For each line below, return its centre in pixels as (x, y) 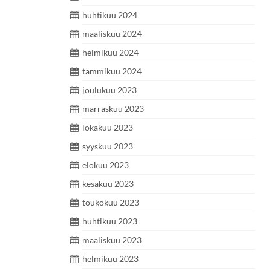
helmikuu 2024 (110, 52)
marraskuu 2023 (113, 109)
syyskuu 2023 (108, 146)
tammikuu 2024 (112, 71)
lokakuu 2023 (108, 127)
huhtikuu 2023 (110, 221)
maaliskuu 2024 (112, 34)
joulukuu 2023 (109, 90)
